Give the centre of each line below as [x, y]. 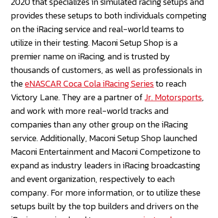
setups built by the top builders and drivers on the [105, 206]
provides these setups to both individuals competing [109, 15]
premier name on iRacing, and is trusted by [91, 56]
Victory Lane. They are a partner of [78, 97]
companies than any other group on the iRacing [100, 124]
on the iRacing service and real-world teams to [98, 29]
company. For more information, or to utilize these [106, 192]
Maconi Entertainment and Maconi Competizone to [106, 151]
